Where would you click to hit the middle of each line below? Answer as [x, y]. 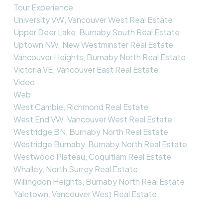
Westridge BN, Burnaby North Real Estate [91, 131]
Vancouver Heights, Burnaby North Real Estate [99, 57]
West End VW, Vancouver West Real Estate [93, 119]
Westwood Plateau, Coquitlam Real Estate [92, 156]
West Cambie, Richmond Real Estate [81, 107]
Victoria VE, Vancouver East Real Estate [86, 69]
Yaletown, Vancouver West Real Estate [85, 194]
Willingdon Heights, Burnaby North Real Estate [99, 181]
